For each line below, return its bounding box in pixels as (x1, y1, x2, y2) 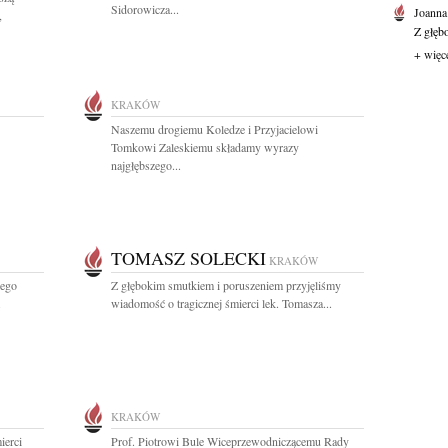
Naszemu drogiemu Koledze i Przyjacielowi (111, 121, 318, 137)
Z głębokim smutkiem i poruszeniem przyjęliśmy (111, 277, 341, 293)
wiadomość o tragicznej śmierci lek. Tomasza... (111, 295, 332, 311)
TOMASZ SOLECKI (111, 246, 266, 270)
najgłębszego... (111, 157, 181, 173)
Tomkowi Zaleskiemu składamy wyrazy (111, 139, 299, 155)
